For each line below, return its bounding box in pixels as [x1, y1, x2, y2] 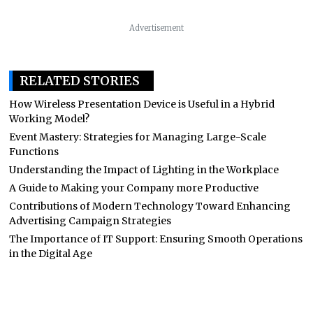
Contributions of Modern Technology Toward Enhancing [9, 199, 291, 212]
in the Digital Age [9, 247, 92, 260]
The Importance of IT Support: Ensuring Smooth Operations [9, 232, 303, 245]
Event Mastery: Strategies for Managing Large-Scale [9, 130, 266, 143]
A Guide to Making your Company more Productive [9, 181, 259, 194]
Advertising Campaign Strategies [9, 214, 171, 227]
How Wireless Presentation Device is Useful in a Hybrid [9, 97, 275, 110]
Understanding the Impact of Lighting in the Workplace [9, 163, 279, 176]
